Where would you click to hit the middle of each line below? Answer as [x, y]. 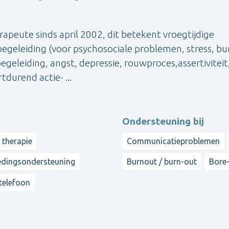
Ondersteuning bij [163, 121]
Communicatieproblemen [173, 141]
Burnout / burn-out [162, 162]
